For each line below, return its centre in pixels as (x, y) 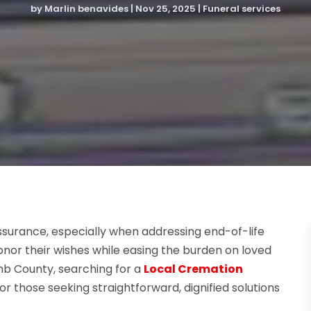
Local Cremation (194, 269)
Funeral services (242, 8)
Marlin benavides (86, 8)
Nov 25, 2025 (166, 8)
